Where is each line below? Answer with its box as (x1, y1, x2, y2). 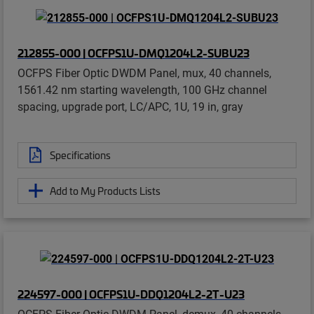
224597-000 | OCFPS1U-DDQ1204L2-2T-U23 (18, 286, 245, 302)
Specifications (50, 147, 111, 162)
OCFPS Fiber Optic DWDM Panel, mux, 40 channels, (18, 64, 271, 80)
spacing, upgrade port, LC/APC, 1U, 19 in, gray (18, 98, 243, 114)
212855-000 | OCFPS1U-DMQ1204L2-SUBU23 (18, 44, 250, 60)
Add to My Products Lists (50, 183, 161, 198)
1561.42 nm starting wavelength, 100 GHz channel (18, 81, 267, 97)
